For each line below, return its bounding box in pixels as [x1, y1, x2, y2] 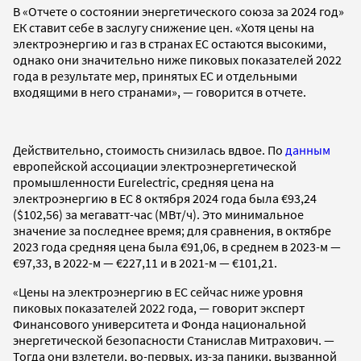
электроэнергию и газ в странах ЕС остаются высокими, [13, 35, 326, 52]
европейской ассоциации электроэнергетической [13, 157, 297, 174]
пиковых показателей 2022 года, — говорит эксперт [13, 299, 305, 316]
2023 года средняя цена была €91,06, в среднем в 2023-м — [13, 238, 341, 255]
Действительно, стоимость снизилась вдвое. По [13, 141, 285, 158]
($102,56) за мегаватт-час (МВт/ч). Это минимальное [13, 205, 304, 222]
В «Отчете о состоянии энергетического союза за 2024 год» [13, 2, 344, 19]
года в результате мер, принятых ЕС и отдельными [13, 67, 297, 84]
